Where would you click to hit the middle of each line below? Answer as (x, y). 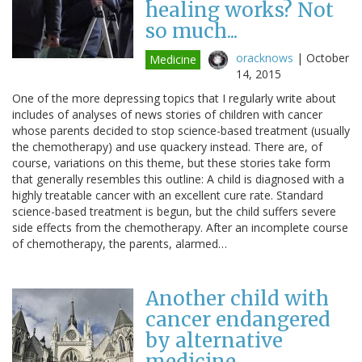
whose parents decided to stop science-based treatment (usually (181, 130)
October (328, 57)
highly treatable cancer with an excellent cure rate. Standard (168, 195)
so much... (192, 31)
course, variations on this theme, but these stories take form (171, 162)
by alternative (214, 340)
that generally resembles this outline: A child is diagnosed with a (178, 179)
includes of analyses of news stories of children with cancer (167, 114)
